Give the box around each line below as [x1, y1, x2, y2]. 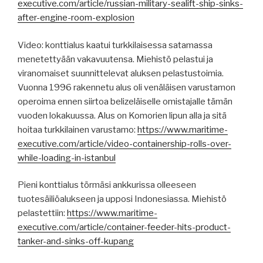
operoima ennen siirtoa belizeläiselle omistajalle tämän [18, 96, 232, 107]
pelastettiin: [18, 208, 67, 219]
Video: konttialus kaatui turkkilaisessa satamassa [18, 39, 213, 50]
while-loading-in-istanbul [18, 152, 116, 163]
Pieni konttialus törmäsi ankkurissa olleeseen [18, 180, 196, 191]
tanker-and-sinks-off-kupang [18, 236, 134, 247]
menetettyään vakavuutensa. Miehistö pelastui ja [18, 53, 213, 65]
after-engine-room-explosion [18, 12, 134, 23]
